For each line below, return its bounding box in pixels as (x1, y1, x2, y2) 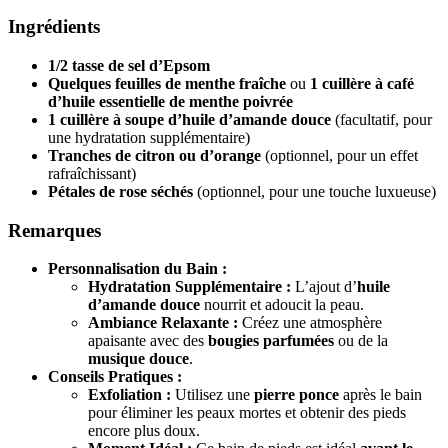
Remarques (8, 219, 101, 241)
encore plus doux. (88, 422, 200, 440)
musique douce (88, 350, 189, 368)
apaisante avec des (88, 332, 208, 350)
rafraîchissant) (48, 164, 136, 182)
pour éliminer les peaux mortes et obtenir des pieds (88, 404, 406, 422)
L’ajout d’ (291, 278, 357, 296)
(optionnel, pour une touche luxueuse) (193, 182, 436, 200)
